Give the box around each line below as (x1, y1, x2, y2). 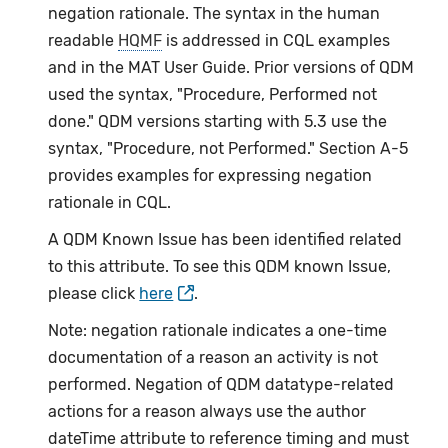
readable (48, 30, 119, 50)
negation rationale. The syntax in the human (48, 3, 381, 23)
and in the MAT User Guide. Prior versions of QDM (48, 57, 415, 77)
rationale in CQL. (48, 192, 172, 212)
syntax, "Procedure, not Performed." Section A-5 (48, 138, 409, 158)
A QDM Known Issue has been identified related (48, 229, 403, 249)
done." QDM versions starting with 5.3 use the (48, 111, 388, 131)
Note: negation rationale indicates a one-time (48, 320, 388, 340)
